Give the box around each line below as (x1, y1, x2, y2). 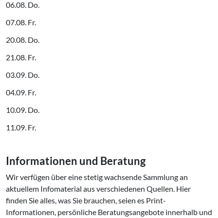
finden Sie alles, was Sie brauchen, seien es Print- (6, 196, 166, 205)
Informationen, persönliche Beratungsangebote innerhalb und (6, 207, 212, 217)
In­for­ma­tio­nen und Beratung (6, 155, 145, 167)
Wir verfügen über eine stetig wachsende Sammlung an (6, 172, 188, 182)
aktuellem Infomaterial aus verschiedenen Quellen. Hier (6, 184, 191, 193)
